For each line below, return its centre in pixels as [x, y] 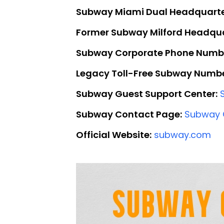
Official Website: [114, 134]
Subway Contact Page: [129, 114]
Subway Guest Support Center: [147, 93]
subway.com [182, 134]
